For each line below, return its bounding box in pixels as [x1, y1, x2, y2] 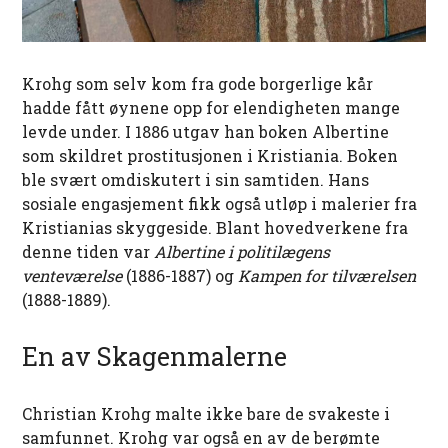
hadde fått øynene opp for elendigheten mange [22, 97, 401, 119]
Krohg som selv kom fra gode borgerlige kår [22, 73, 374, 95]
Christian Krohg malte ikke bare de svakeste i [22, 403, 391, 425]
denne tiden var [22, 241, 155, 263]
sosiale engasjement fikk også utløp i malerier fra [22, 193, 418, 215]
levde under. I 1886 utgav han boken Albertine [22, 121, 390, 143]
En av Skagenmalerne [22, 340, 288, 374]
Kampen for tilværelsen [238, 265, 417, 287]
